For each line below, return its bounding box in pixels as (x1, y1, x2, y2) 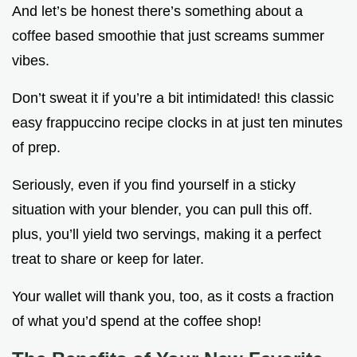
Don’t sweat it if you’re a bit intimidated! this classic (12, 90, 334, 107)
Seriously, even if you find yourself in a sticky (12, 177, 296, 194)
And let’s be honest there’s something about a (12, 3, 303, 20)
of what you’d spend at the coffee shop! (12, 313, 261, 330)
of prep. (12, 139, 61, 156)
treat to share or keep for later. (12, 251, 204, 268)
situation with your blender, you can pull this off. (12, 202, 312, 218)
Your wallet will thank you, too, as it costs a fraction (12, 288, 334, 305)
